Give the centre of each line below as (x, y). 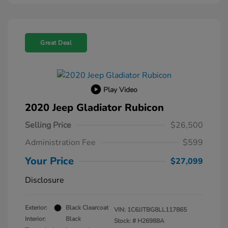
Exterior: (36, 208)
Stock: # (125, 221)
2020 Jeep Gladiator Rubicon (94, 108)
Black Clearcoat (87, 208)
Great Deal (56, 43)
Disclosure (45, 180)
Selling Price (48, 125)
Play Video (120, 90)
